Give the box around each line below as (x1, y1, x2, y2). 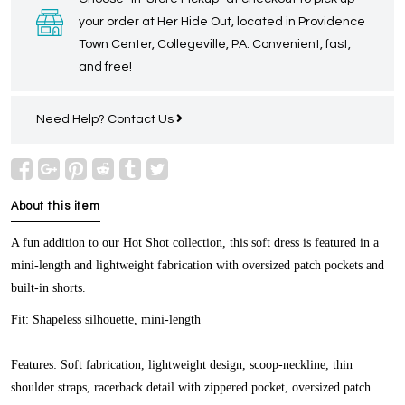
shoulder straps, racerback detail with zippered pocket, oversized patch (11, 381, 371, 395)
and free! (79, 61, 132, 74)
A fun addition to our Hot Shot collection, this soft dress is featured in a (11, 236, 379, 250)
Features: (11, 358, 57, 372)
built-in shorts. (11, 281, 86, 296)
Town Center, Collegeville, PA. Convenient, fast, (79, 38, 351, 52)
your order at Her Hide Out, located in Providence (79, 15, 365, 29)
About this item (11, 201, 101, 213)
